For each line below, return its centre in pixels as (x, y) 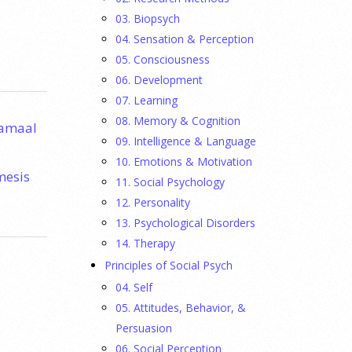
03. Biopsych (148, 18)
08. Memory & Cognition (178, 121)
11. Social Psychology (170, 182)
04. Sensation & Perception (185, 39)
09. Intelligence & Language (186, 141)
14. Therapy (145, 243)
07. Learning (147, 100)
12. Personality (153, 202)
